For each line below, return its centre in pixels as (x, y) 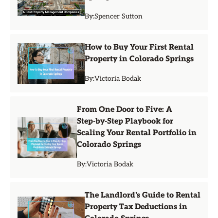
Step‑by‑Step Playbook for (125, 121)
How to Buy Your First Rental (139, 47)
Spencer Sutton (118, 16)
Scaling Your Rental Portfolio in (136, 133)
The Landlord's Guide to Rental (143, 195)
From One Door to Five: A (124, 110)
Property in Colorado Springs (139, 59)
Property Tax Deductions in (136, 207)
